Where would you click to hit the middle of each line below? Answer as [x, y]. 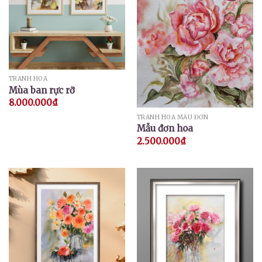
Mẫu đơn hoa [165, 129]
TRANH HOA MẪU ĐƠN [173, 117]
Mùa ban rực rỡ [42, 90]
